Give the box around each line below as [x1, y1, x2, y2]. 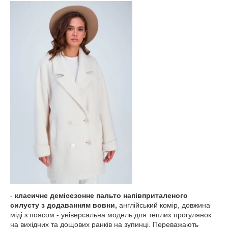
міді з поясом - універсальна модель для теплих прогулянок [10, 211, 211, 219]
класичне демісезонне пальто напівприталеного [15, 191, 188, 199]
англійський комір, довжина [119, 201, 210, 209]
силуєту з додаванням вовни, [10, 201, 119, 209]
